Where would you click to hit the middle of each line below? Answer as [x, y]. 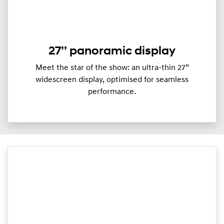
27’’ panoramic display [112, 51]
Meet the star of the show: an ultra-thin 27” [112, 68]
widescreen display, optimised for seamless [112, 80]
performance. [112, 92]
